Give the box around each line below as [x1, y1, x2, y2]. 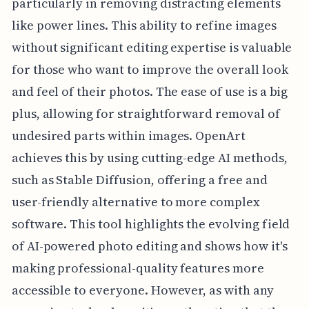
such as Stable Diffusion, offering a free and [11, 170, 268, 188]
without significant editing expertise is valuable [11, 38, 292, 56]
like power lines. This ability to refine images [11, 16, 277, 34]
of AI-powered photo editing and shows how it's [11, 237, 288, 255]
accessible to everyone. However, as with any [11, 281, 274, 299]
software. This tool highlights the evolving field [11, 215, 290, 232]
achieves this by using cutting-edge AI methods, [11, 148, 288, 166]
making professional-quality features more [11, 259, 264, 277]
